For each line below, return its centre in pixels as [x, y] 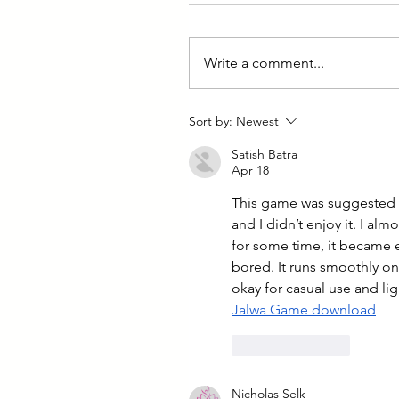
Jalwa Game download [304, 309]
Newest [257, 121]
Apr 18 [250, 170]
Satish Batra [265, 154]
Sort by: [211, 121]
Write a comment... [264, 63]
